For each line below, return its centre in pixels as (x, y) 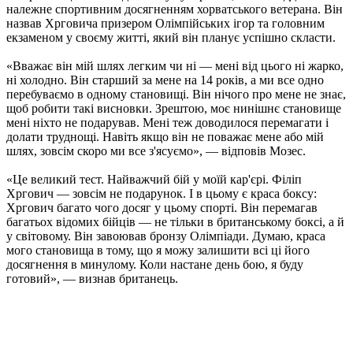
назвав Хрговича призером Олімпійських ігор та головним (165, 24)
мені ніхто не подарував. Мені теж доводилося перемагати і (167, 123)
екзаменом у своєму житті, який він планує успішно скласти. (171, 38)
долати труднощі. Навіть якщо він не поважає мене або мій (165, 137)
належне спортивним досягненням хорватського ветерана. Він (175, 9)
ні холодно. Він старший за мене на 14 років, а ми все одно (165, 80)
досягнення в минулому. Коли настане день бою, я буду (155, 265)
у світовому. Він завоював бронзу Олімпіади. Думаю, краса (166, 236)
